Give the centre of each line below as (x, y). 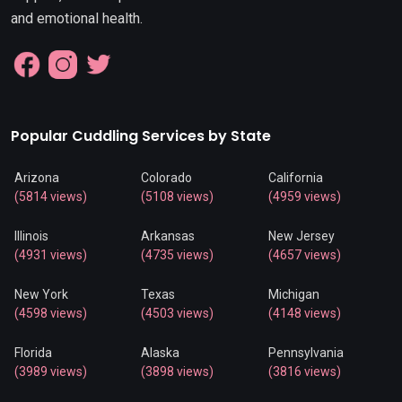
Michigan (293, 295)
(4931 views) (51, 255)
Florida (33, 353)
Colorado (167, 178)
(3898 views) (178, 372)
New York (41, 295)
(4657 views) (304, 255)
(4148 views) (304, 314)
